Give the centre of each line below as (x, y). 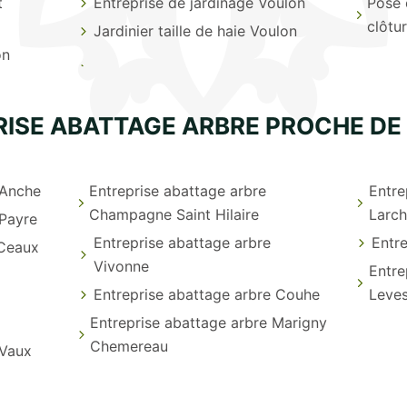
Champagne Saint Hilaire (174, 214)
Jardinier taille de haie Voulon (196, 30)
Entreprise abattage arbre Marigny (209, 322)
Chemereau (129, 346)
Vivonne (122, 266)
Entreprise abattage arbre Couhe (207, 294)
